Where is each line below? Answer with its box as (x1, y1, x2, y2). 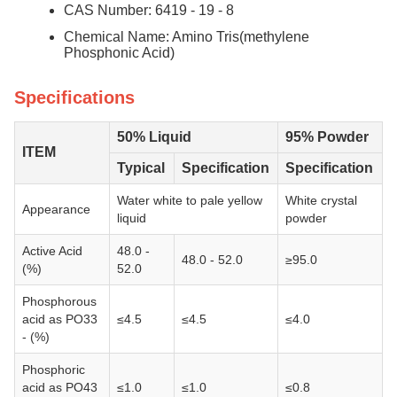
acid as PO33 (22, 312, 97, 326)
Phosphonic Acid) (64, 45, 175, 60)
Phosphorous (22, 294, 97, 308)
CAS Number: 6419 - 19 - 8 (64, 3, 234, 18)
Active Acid (22, 244, 82, 258)
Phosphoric (22, 362, 85, 377)
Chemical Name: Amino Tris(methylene (64, 29, 309, 44)
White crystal (285, 193, 357, 207)
